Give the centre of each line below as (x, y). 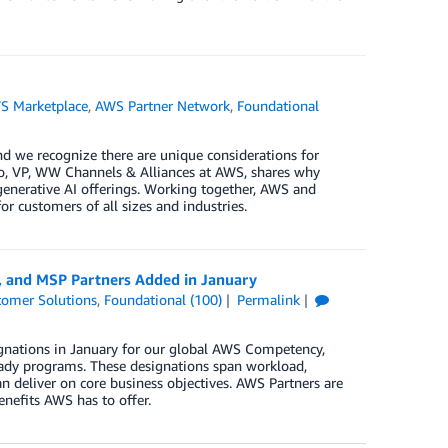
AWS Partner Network (163, 106)
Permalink (268, 300)
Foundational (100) (163, 300)
